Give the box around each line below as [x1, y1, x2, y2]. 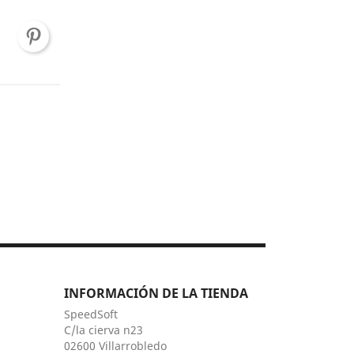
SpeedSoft [64, 307, 119, 322]
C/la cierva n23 [64, 322, 144, 338]
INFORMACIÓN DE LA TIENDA [64, 284, 249, 303]
